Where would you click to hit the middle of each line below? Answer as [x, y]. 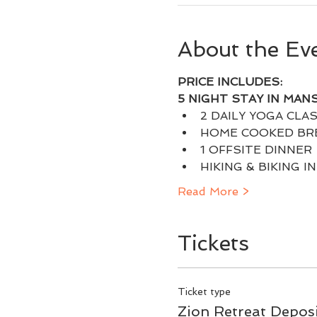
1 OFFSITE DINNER [256, 150]
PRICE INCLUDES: [230, 82]
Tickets [213, 243]
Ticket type [204, 292]
